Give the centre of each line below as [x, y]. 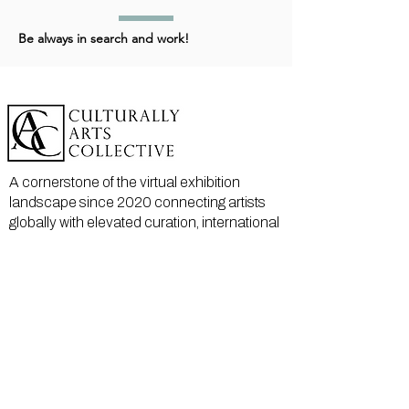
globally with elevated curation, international [144, 223]
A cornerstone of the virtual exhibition [125, 183]
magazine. [42, 263]
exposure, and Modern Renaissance [125, 243]
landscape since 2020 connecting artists [137, 203]
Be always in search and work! [104, 39]
